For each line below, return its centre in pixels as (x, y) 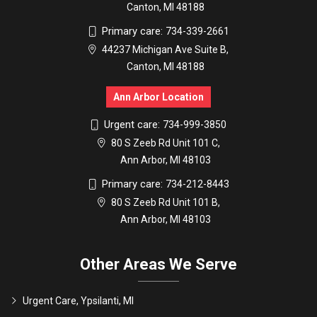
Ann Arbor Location (158, 97)
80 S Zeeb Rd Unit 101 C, (165, 143)
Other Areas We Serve (158, 265)
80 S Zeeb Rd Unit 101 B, (165, 203)
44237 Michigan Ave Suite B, (165, 50)
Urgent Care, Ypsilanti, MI (78, 301)
